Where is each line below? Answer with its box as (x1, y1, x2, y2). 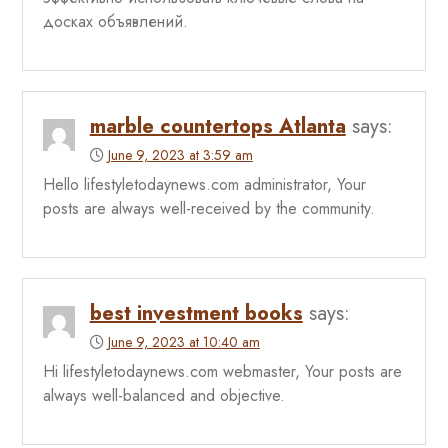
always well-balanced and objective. (42, 384, 285, 408)
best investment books (89, 299, 303, 329)
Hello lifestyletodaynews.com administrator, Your (42, 173, 366, 197)
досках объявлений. (42, 10, 188, 34)
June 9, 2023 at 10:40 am (107, 332, 260, 353)
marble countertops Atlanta (89, 112, 346, 142)
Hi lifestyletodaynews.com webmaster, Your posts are (42, 360, 402, 384)
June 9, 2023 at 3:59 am (107, 145, 253, 166)
